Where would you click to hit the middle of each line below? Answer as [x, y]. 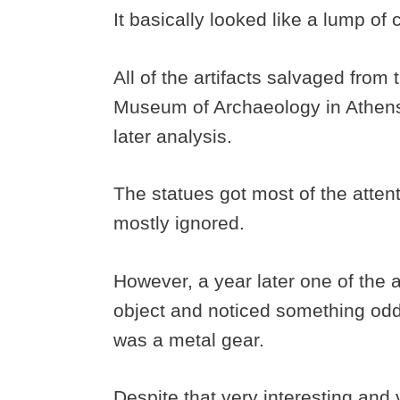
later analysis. [175, 136]
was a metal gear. [192, 339]
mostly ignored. [182, 223]
